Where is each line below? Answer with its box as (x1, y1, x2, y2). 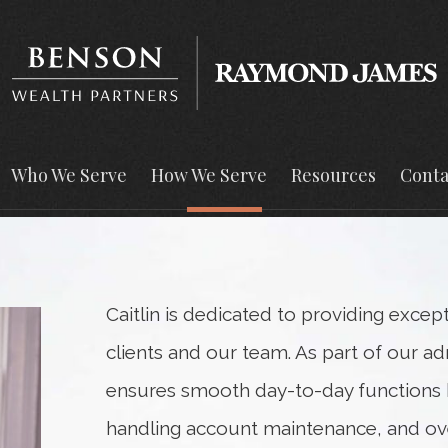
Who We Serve (11, 163, 127, 187)
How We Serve (151, 163, 267, 187)
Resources (291, 163, 376, 187)
